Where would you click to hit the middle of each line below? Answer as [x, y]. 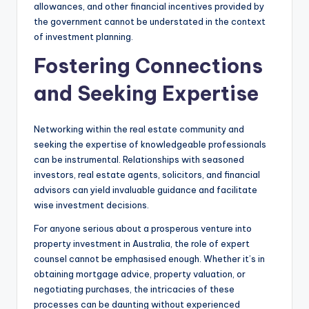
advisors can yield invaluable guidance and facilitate [146, 189]
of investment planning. [83, 36]
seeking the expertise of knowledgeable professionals [150, 144]
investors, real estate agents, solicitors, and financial [147, 174]
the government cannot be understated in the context [150, 21]
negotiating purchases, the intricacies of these [134, 289]
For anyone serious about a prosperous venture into [143, 228]
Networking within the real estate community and [139, 129]
